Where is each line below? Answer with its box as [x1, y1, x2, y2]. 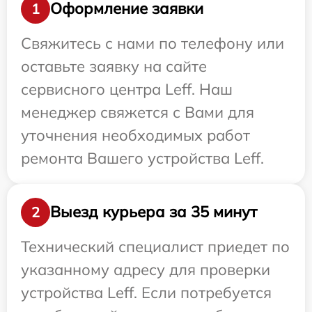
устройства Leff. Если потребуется [21, 282, 272, 302]
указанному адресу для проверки [21, 259, 270, 279]
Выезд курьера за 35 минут [50, 202, 257, 222]
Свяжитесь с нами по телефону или [21, 33, 284, 53]
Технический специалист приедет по [21, 236, 290, 256]
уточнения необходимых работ [21, 125, 250, 145]
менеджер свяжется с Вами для [21, 102, 254, 122]
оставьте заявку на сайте [21, 56, 207, 76]
